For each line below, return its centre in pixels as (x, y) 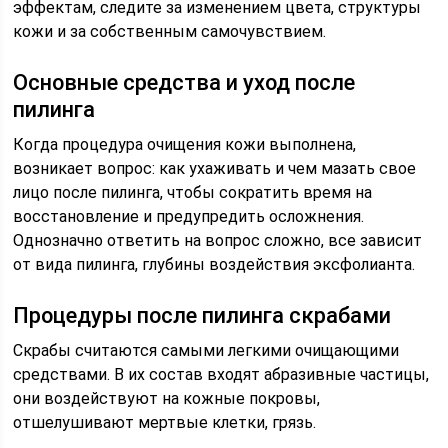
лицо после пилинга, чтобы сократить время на (193, 192)
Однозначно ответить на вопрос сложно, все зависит (218, 240)
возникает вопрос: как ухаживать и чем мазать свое (215, 168)
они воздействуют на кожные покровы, (167, 398)
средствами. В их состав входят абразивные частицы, (221, 374)
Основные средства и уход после (184, 82)
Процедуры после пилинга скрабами (202, 315)
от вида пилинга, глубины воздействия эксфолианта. (214, 264)
